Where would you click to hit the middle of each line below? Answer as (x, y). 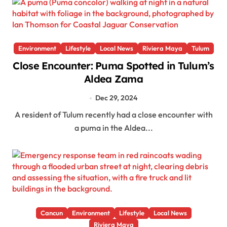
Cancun (51, 213)
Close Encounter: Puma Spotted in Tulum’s (113, 66)
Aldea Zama (113, 79)
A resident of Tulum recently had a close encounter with (17, 115)
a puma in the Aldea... (113, 128)
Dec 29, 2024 (116, 98)
